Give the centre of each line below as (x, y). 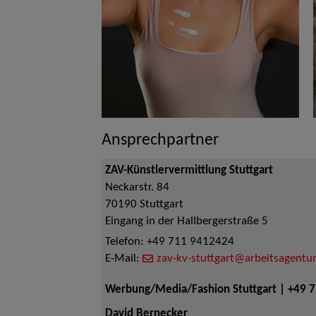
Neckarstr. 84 (137, 188)
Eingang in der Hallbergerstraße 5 (187, 221)
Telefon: (126, 242)
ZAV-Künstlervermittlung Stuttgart (189, 171)
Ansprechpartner (160, 140)
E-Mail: (124, 259)
